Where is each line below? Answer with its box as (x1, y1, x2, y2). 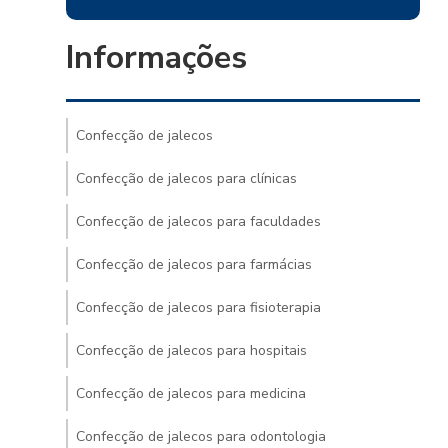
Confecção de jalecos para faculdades (75, 212, 321, 231)
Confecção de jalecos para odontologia (75, 427, 326, 446)
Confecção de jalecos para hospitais (75, 341, 307, 360)
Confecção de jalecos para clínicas (75, 169, 297, 188)
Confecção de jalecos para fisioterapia (75, 298, 321, 317)
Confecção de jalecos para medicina (75, 384, 306, 403)
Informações (65, 36, 247, 79)
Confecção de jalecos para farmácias (75, 255, 312, 274)
